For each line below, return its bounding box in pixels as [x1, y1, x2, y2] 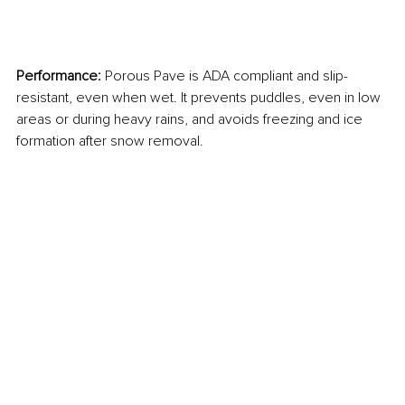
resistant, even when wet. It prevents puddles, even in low [16, 88, 384, 107]
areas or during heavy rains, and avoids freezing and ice [16, 109, 366, 128]
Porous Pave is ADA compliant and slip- [105, 66, 348, 85]
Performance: [16, 66, 105, 85]
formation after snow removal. [16, 131, 203, 150]
